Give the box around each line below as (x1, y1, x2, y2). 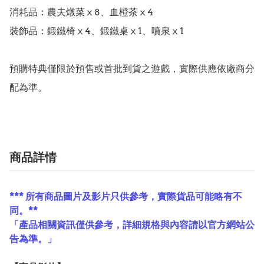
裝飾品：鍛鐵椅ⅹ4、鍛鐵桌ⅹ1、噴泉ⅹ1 (9, 25, 184, 37)
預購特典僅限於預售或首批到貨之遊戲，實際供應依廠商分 (9, 62, 255, 74)
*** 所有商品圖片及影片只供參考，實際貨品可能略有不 (9, 190, 242, 202)
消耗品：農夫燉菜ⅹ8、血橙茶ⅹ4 (9, 6, 153, 18)
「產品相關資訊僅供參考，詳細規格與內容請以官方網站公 (9, 219, 255, 230)
